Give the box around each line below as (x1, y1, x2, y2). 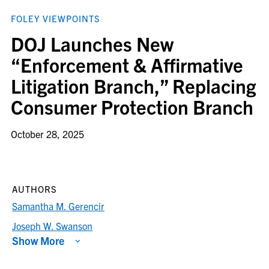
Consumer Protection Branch (11, 94, 253, 118)
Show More (12, 234, 64, 247)
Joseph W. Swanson (12, 220, 92, 232)
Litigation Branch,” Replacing (11, 73, 256, 97)
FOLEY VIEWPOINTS (11, 13, 100, 24)
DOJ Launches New (11, 31, 174, 55)
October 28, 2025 (11, 128, 84, 140)
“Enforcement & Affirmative (11, 52, 243, 76)
